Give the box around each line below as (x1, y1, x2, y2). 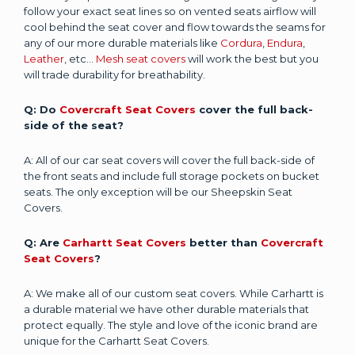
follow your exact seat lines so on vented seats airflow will (24, 5, 316, 17)
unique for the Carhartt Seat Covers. (24, 334, 212, 347)
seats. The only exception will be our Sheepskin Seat (24, 185, 292, 198)
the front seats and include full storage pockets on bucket (24, 170, 319, 182)
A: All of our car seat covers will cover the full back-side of (24, 154, 315, 166)
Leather (24, 52, 64, 65)
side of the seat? (24, 119, 127, 132)
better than (186, 236, 261, 249)
